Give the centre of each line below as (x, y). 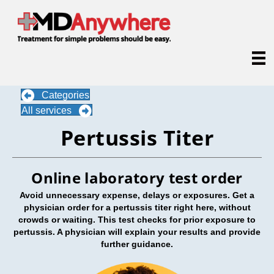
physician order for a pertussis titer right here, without (137, 207)
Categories (65, 95)
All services (46, 111)
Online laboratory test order (137, 177)
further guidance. (137, 244)
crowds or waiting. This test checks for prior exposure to (137, 219)
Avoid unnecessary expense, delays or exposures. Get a (137, 195)
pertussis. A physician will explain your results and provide (137, 231)
